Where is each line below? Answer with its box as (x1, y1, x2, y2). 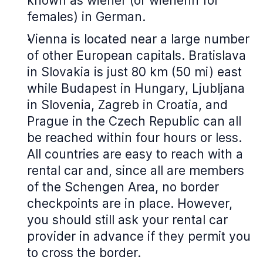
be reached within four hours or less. (27, 130, 242, 145)
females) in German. (27, 9, 146, 24)
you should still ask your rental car (27, 213, 228, 227)
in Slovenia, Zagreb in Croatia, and (27, 97, 228, 112)
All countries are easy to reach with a (27, 147, 243, 161)
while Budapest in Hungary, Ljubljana (27, 81, 245, 96)
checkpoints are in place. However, (27, 196, 232, 211)
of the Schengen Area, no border (27, 180, 219, 194)
